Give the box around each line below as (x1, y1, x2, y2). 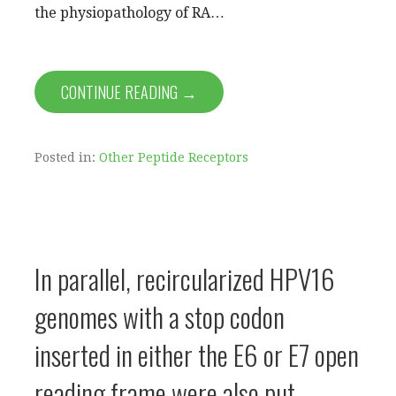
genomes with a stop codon (34, 295, 285, 337)
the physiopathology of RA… (34, 4, 225, 21)
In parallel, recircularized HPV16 (34, 257, 335, 299)
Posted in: (34, 149, 99, 164)
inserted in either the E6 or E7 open (34, 333, 359, 375)
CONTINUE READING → (61, 80, 197, 103)
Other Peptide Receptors (99, 149, 248, 164)
